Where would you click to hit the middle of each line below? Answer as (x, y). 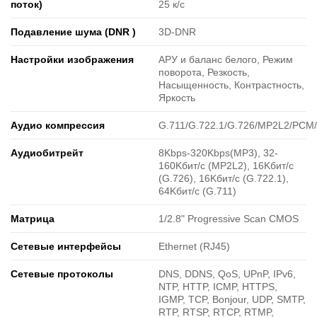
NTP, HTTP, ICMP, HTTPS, (218, 287)
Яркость (177, 98)
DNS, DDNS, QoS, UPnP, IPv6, (227, 274)
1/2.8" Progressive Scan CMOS (229, 219)
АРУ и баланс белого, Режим (226, 60)
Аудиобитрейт (47, 153)
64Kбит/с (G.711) (197, 191)
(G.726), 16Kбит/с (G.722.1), (224, 179)
